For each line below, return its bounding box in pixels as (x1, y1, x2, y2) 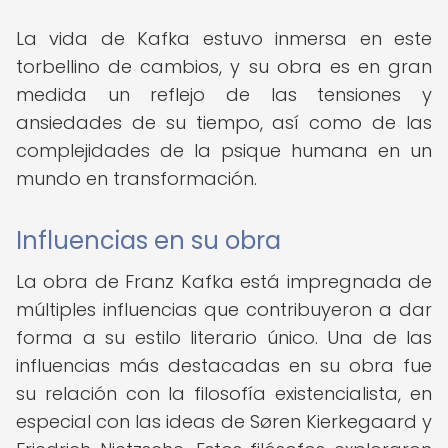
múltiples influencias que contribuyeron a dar (16, 297, 432, 322)
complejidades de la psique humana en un (16, 138, 432, 163)
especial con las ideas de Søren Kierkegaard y (16, 409, 432, 434)
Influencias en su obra (16, 224, 281, 257)
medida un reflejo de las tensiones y (16, 82, 432, 107)
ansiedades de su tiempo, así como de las (16, 110, 432, 135)
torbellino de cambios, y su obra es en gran (16, 54, 432, 79)
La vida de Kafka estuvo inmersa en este (16, 26, 432, 51)
